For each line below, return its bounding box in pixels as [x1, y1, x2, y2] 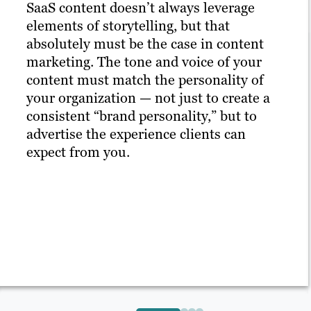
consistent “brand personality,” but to [26, 107, 257, 126]
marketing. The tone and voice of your [26, 53, 262, 72]
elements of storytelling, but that [26, 17, 230, 35]
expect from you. [26, 143, 130, 162]
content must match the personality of [26, 71, 264, 90]
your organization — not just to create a [26, 89, 270, 108]
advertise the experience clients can [26, 125, 246, 144]
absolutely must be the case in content [26, 35, 264, 53]
